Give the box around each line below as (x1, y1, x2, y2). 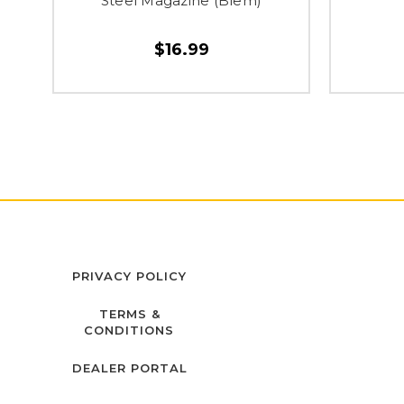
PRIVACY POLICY (72, 268, 187, 283)
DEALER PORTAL (71, 360, 188, 375)
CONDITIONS (84, 322, 174, 337)
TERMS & (98, 306, 161, 321)
